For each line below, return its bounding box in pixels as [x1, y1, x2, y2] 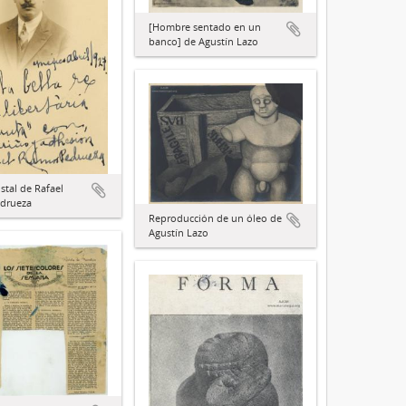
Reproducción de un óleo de [149, 210, 282, 225]
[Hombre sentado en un [149, 20, 261, 34]
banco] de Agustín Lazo [149, 34, 258, 49]
